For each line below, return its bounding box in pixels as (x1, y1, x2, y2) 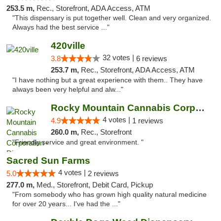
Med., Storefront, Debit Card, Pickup (37, 181, 153, 189)
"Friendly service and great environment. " (12, 139, 144, 146)
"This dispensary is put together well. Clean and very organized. (12, 14, 211, 22)
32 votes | (102, 53, 136, 62)
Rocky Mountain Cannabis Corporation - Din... (195, 103, 205, 113)
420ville (50, 40, 85, 51)
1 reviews (132, 116, 163, 125)
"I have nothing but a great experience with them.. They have (12, 76, 203, 84)
